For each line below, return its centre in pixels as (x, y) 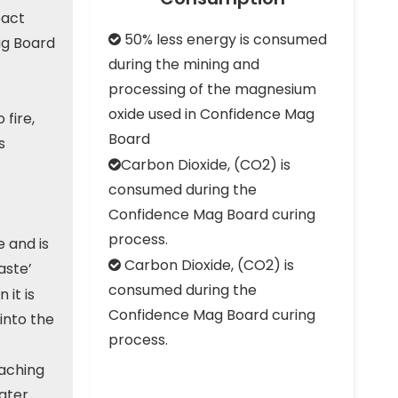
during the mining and (184, 64)
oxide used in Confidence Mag (211, 114)
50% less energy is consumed (224, 40)
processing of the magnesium (212, 89)
